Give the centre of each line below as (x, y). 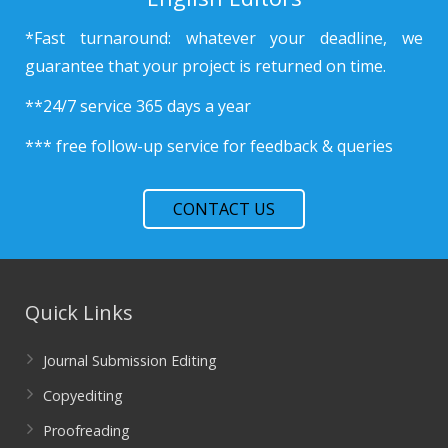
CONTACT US (224, 208)
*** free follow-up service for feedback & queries (209, 145)
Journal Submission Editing (130, 360)
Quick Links (79, 312)
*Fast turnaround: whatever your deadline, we (224, 37)
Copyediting (83, 395)
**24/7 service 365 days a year (138, 105)
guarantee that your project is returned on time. (205, 65)
